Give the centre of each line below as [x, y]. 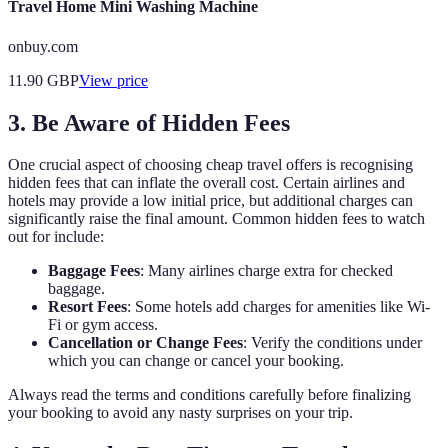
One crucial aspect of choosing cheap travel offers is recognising [210, 165]
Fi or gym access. [103, 325]
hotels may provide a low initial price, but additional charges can [210, 201]
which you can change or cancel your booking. [196, 361]
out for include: [56, 237]
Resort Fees [87, 307]
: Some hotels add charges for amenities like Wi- [278, 307]
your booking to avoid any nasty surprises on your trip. [180, 413]
